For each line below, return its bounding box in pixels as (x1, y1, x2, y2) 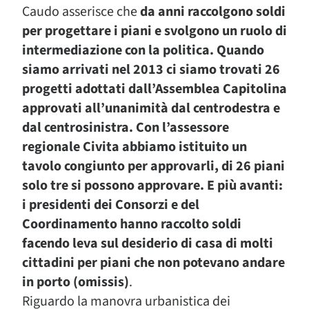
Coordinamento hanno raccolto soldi (22, 215, 241, 234)
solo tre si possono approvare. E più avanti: (22, 176, 283, 195)
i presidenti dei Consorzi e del (22, 195, 199, 215)
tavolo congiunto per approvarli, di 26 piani (22, 157, 285, 176)
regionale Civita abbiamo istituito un (22, 137, 247, 157)
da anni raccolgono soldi (140, 2, 286, 21)
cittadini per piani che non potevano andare (22, 253, 285, 272)
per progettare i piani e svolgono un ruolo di (22, 21, 287, 41)
